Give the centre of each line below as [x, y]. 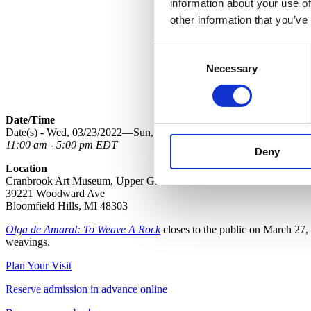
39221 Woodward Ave [55, 193]
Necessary [232, 68]
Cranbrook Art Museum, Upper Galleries [95, 180]
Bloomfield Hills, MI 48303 [67, 205]
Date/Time [30, 119]
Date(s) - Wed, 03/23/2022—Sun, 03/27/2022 [106, 132]
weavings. [28, 242]
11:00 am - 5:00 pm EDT [61, 144]
